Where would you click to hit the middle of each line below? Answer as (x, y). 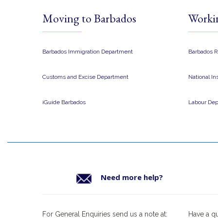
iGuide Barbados (64, 102)
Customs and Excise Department (85, 77)
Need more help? (132, 177)
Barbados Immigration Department (88, 52)
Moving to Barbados (89, 18)
